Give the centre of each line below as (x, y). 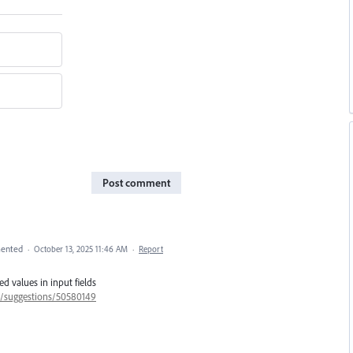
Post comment (136, 182)
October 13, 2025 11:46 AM (81, 249)
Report (151, 249)
